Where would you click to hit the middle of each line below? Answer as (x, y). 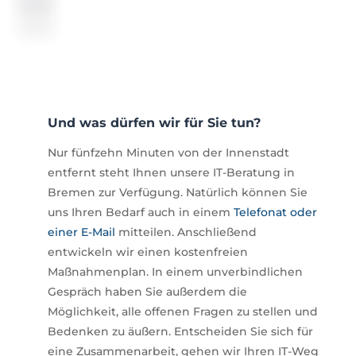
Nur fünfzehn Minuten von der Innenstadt (168, 152)
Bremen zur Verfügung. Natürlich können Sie (177, 192)
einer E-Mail (81, 232)
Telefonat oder (275, 212)
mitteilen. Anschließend (186, 232)
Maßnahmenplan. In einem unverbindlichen (175, 271)
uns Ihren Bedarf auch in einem (140, 212)
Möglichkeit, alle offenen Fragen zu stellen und (182, 311)
